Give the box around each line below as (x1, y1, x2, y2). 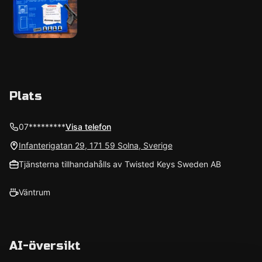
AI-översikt (9, 239, 81, 253)
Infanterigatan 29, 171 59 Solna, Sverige (19, 140, 173, 150)
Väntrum (19, 187, 50, 197)
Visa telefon (65, 122, 111, 132)
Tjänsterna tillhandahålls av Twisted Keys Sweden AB (19, 159, 221, 169)
